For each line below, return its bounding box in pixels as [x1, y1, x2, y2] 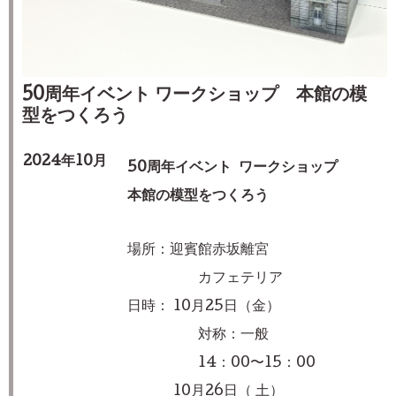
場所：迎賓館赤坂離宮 [127, 242, 269, 258]
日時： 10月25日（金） [127, 299, 280, 315]
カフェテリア [127, 270, 283, 286]
